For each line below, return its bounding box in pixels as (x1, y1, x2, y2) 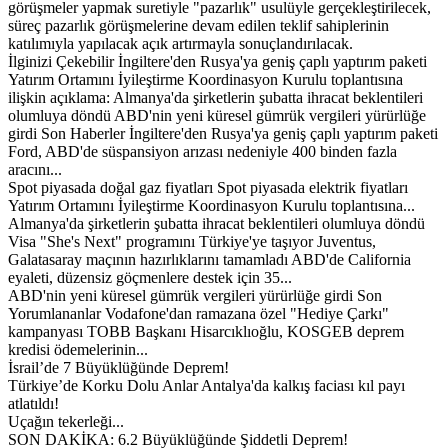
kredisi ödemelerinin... (8, 340, 148, 358)
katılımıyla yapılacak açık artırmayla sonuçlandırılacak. (8, 34, 353, 52)
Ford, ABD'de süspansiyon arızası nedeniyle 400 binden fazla (8, 142, 397, 160)
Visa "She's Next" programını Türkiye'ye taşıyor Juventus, (8, 232, 376, 250)
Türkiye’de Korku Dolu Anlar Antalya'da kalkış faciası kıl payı (8, 376, 405, 394)
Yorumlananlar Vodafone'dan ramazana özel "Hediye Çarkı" (8, 304, 389, 322)
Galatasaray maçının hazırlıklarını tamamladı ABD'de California (8, 250, 411, 268)
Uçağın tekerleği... (8, 412, 124, 430)
